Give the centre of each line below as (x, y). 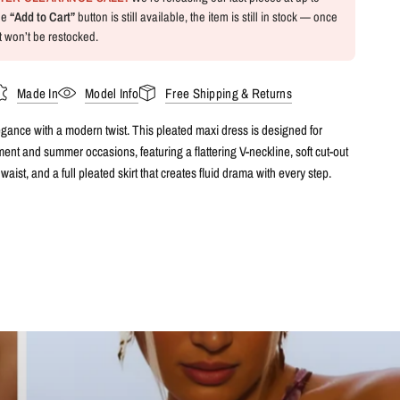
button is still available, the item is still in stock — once (206, 17)
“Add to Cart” (42, 17)
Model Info (112, 93)
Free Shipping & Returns (229, 93)
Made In (37, 93)
